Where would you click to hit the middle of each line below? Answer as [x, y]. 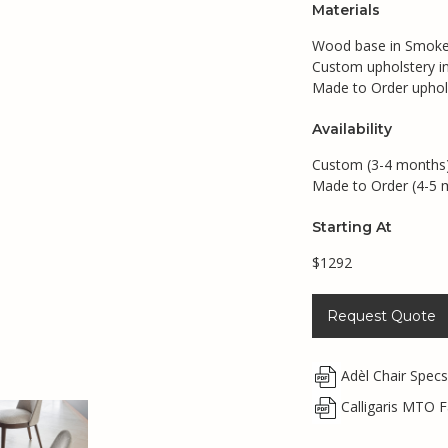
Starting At [352, 226]
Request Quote [381, 315]
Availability [352, 128]
